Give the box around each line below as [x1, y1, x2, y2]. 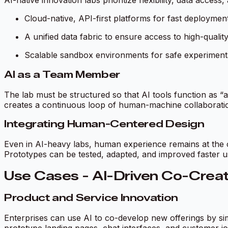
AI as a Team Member [4, 68, 120, 80]
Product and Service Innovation [4, 191, 178, 204]
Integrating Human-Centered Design [4, 118, 205, 130]
